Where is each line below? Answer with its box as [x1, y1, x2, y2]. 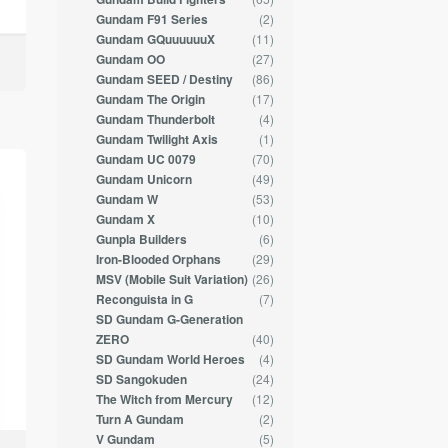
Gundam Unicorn [95, 171, 192, 189]
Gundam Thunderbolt [95, 111, 215, 129]
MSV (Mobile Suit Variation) [95, 271, 248, 289]
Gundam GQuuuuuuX [95, 31, 215, 49]
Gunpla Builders [95, 231, 187, 249]
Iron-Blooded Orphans [95, 251, 221, 269]
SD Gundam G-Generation [95, 311, 243, 329]
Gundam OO [95, 51, 165, 69]
